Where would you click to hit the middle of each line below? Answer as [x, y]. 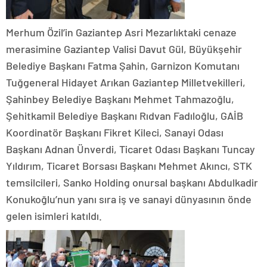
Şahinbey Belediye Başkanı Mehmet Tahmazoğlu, [120, 99]
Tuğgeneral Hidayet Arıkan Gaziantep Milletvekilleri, [126, 82]
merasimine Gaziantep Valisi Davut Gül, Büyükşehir [124, 49]
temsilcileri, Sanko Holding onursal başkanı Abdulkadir [132, 182]
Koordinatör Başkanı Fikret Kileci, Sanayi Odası [115, 132]
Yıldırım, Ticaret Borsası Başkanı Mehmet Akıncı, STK [129, 165]
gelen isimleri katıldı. [54, 215]
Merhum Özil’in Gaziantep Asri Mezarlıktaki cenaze [121, 32]
